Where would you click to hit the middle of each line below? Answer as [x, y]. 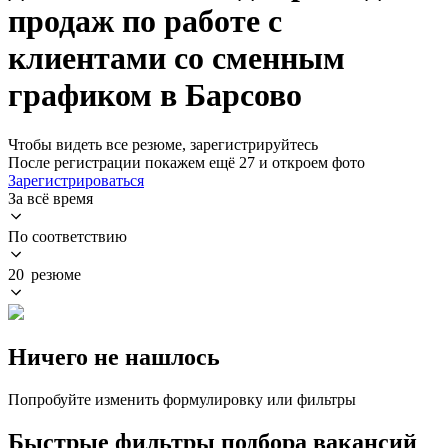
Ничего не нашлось [114, 356]
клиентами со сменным [176, 58]
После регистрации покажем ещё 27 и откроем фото [186, 162]
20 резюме [44, 274]
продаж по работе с [145, 21]
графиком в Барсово [155, 95]
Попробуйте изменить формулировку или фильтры [182, 399]
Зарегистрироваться [76, 180]
